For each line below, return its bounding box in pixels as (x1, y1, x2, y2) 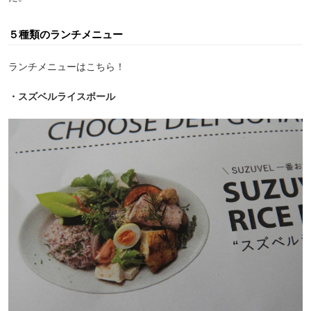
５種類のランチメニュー (8, 28, 123, 40)
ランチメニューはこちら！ (8, 60, 125, 72)
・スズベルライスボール (8, 90, 115, 102)
